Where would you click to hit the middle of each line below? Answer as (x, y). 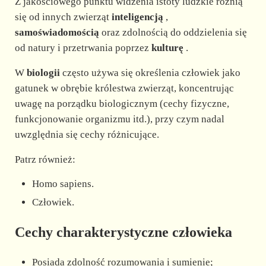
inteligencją (137, 17)
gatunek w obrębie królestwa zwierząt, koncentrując (124, 88)
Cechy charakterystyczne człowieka (123, 232)
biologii (43, 72)
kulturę (167, 47)
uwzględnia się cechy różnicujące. (87, 134)
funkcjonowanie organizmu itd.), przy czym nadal (119, 119)
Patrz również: (45, 159)
